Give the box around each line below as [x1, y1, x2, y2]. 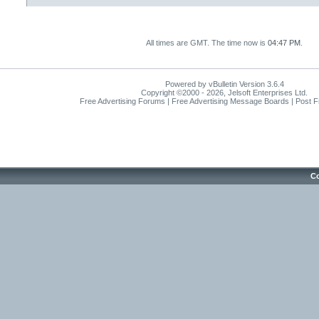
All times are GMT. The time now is [146, 38, 268, 47]
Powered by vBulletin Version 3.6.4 [164, 80, 284, 88]
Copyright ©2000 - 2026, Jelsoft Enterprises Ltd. [141, 88, 308, 97]
